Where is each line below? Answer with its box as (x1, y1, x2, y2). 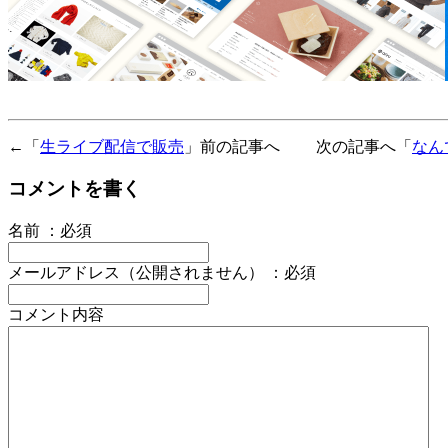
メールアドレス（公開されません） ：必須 (8, 264, 316, 282)
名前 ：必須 (8, 222, 92, 240)
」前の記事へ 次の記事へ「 (184, 137, 412, 155)
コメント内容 (8, 306, 104, 324)
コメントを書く (8, 178, 141, 200)
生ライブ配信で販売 (40, 137, 184, 155)
